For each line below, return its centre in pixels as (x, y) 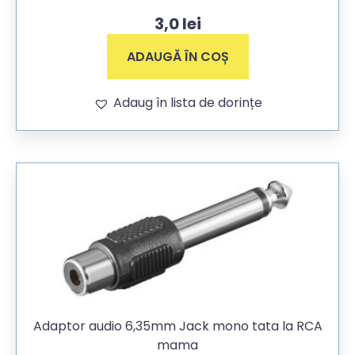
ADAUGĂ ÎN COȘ (177, 57)
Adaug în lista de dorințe (187, 103)
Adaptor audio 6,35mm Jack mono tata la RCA (177, 326)
